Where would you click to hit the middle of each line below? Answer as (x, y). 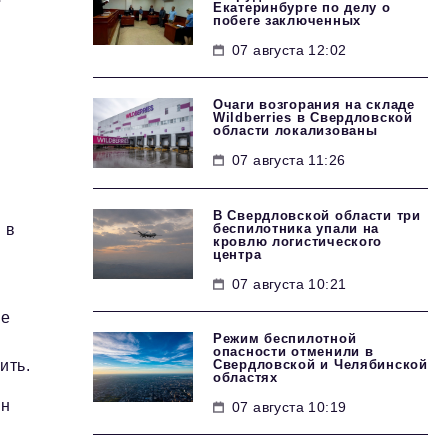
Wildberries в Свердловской (313, 117)
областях (245, 377)
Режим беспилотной (285, 338)
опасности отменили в (293, 351)
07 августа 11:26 (289, 160)
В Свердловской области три (317, 215)
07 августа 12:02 (289, 50)
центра (237, 254)
